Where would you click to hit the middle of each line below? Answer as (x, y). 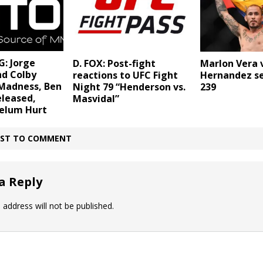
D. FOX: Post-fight (114, 63)
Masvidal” (96, 98)
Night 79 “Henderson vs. (129, 87)
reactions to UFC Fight (125, 75)
